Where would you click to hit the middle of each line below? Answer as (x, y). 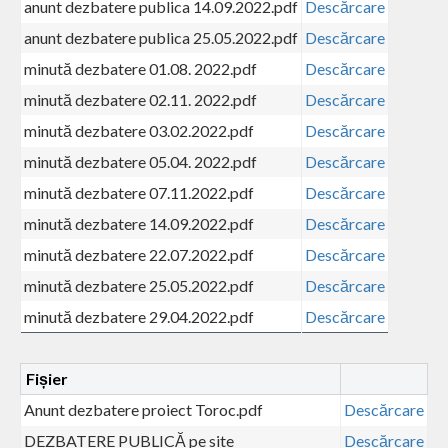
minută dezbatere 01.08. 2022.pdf (140, 68)
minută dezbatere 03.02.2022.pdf (139, 130)
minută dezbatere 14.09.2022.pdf (139, 223)
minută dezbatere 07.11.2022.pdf (139, 192)
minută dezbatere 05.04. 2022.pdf (140, 161)
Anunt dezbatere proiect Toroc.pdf (143, 409)
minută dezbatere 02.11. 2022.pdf (140, 99)
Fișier (47, 378)
